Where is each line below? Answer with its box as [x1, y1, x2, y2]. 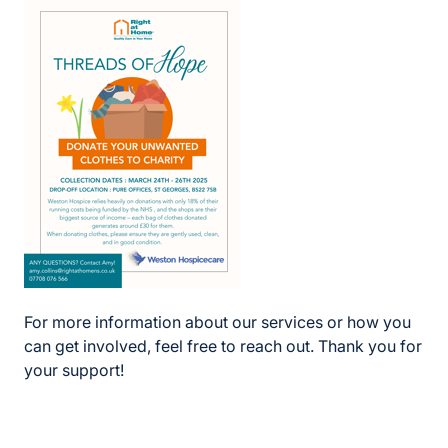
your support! [24, 360, 124, 381]
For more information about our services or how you [24, 312, 411, 333]
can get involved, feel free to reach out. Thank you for [24, 336, 422, 357]
